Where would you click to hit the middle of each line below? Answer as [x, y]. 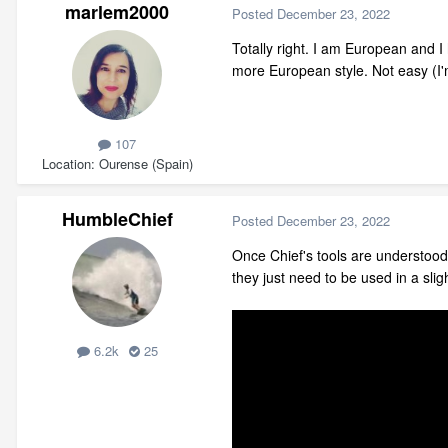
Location [66, 163]
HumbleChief [117, 219]
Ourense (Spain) [145, 163]
